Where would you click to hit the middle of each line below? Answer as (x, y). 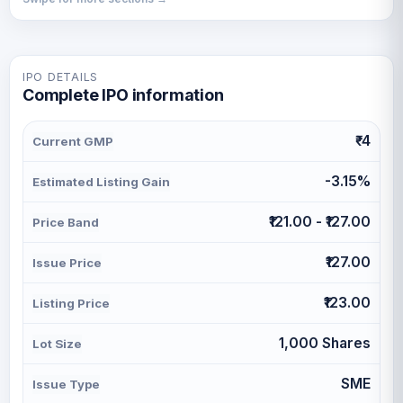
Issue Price (67, 263)
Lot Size (57, 344)
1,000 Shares (325, 343)
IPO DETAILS (61, 77)
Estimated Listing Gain (101, 182)
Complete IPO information (123, 95)
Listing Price (71, 303)
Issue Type (66, 384)
